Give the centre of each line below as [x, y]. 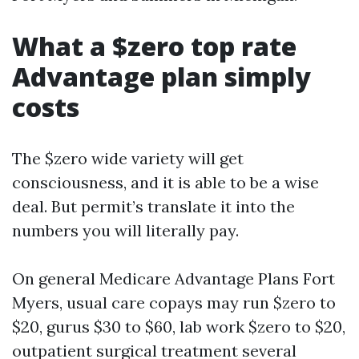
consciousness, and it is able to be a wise [165, 182]
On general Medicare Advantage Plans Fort [173, 278]
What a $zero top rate [154, 46]
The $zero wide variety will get [128, 158]
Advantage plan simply [161, 77]
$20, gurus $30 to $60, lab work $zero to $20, [179, 327]
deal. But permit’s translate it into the [153, 206]
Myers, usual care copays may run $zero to [174, 303]
